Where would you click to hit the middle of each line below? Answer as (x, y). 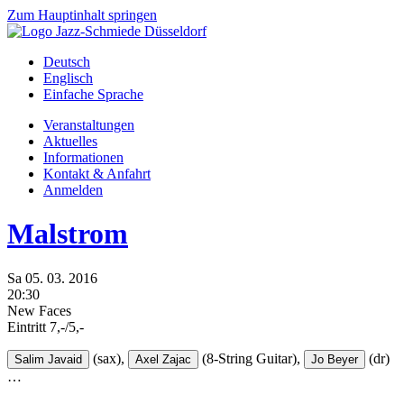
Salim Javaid (48, 359)
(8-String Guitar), (249, 358)
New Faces (39, 310)
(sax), (107, 358)
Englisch (68, 78)
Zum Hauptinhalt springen (82, 15)
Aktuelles (70, 141)
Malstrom (68, 234)
